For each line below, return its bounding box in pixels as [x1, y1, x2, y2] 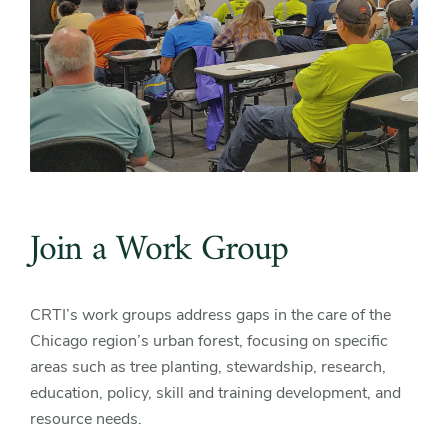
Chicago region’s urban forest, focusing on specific [30, 330, 388, 353]
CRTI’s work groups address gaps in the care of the [30, 304, 391, 327]
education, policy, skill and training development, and [30, 382, 401, 405]
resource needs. [30, 408, 142, 431]
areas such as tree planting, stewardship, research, [30, 356, 386, 379]
